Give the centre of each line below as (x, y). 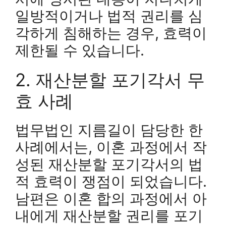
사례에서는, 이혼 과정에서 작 (111, 147)
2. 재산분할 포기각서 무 (110, 79)
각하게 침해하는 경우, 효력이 (111, 33)
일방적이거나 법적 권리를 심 (109, 16)
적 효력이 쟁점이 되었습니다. (111, 181)
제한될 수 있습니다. (80, 50)
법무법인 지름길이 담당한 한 (109, 130)
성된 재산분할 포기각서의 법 (109, 164)
